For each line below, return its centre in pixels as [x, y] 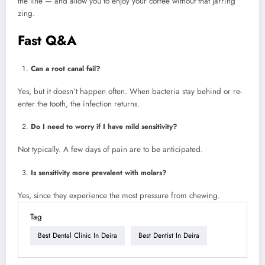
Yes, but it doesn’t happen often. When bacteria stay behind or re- [130, 92]
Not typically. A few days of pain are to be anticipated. [110, 150]
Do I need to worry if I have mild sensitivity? [104, 127]
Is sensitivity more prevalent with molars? [99, 172]
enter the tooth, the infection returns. [79, 104]
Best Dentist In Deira [169, 236]
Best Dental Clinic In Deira [77, 236]
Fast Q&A [47, 40]
